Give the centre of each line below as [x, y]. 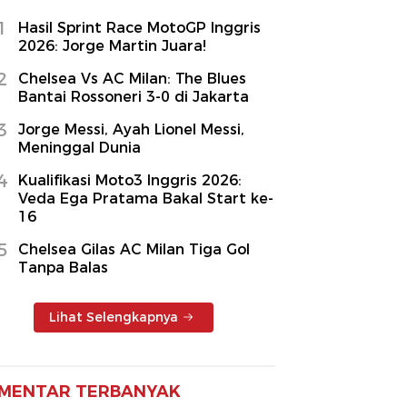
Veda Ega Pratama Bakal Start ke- [146, 198]
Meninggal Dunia [79, 147]
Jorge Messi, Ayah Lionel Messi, [131, 129]
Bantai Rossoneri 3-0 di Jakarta [134, 96]
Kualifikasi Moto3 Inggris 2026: [130, 180]
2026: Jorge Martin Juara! [112, 45]
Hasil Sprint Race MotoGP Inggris [139, 27]
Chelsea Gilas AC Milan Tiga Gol [134, 249]
